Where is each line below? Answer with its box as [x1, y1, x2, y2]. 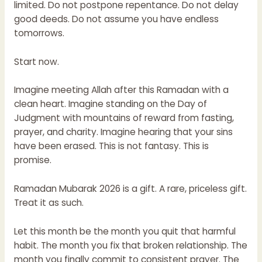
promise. [13, 154, 51, 167]
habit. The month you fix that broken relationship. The [13, 239, 247, 252]
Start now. [13, 55, 59, 68]
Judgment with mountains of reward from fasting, [13, 112, 234, 125]
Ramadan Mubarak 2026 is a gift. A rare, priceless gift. [13, 182, 247, 195]
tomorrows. [13, 26, 64, 39]
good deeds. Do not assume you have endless [13, 12, 219, 25]
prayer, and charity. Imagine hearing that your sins [13, 126, 233, 139]
